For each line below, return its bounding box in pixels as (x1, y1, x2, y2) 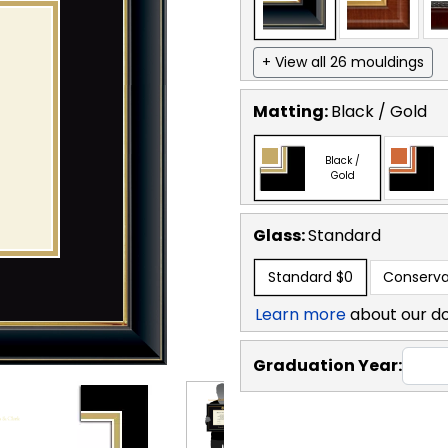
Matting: (253, 99, 331, 123)
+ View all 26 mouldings (262, 51, 424, 72)
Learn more (255, 302, 346, 326)
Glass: (253, 223, 308, 247)
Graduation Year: (253, 353, 402, 377)
